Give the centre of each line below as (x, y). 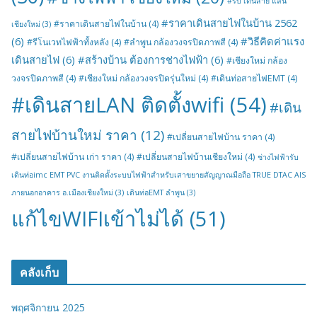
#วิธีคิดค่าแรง (272, 41)
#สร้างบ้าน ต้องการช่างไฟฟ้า (143, 60)
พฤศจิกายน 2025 (48, 308)
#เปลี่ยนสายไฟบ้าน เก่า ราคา (67, 157)
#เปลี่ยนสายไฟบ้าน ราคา (215, 137)
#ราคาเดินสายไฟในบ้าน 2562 (229, 23)
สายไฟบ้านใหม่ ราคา (74, 136)
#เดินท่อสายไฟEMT (248, 79)
